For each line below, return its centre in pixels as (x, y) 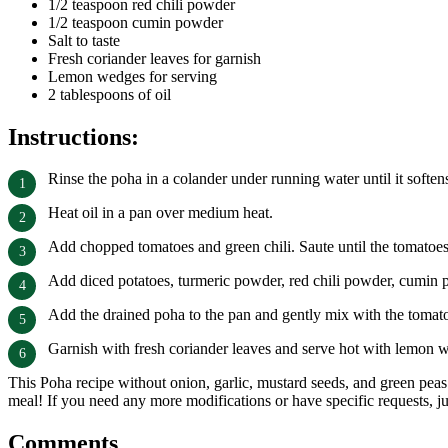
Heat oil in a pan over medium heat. (160, 213)
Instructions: (73, 136)
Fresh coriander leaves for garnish (154, 58)
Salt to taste (84, 40)
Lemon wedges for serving (132, 76)
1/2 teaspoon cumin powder (135, 22)
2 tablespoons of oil (109, 94)
